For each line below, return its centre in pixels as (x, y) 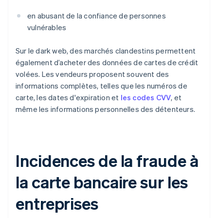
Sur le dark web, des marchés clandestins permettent (106, 51)
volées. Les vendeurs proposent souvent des (92, 74)
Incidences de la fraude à (107, 161)
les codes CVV (146, 98)
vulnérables (47, 27)
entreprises (57, 203)
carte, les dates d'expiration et (68, 98)
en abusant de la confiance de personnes (97, 16)
